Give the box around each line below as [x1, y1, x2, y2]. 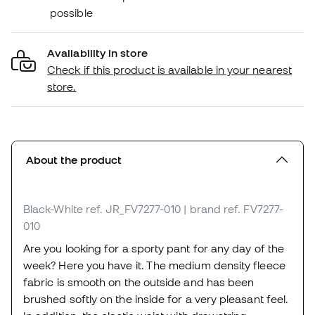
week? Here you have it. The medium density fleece [23, 258, 285, 271]
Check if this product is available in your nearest [47, 63, 292, 76]
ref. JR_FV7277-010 [85, 202, 181, 215]
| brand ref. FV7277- [184, 202, 283, 215]
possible [50, 6, 93, 19]
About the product [26, 153, 122, 166]
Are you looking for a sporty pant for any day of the [23, 241, 285, 255]
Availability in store [47, 46, 148, 59]
